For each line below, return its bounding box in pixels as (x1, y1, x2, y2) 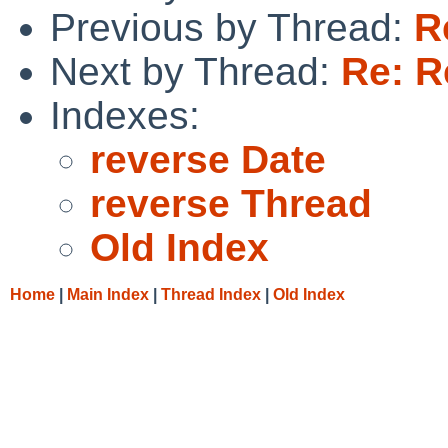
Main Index (67, 285, 149, 303)
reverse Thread (90, 181, 372, 225)
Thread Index (161, 285, 261, 303)
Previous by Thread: (50, 5, 414, 49)
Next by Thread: (50, 49, 341, 93)
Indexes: (50, 93, 200, 137)
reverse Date (90, 137, 326, 181)
